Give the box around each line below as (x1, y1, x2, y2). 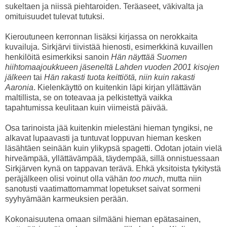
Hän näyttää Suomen (111, 53, 187, 62)
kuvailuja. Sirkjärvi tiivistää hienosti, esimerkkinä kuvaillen (5, 43, 213, 52)
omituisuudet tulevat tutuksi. (5, 12, 104, 21)
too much (130, 174, 163, 183)
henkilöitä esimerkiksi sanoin (5, 53, 111, 62)
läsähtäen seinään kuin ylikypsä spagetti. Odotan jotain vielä (5, 144, 222, 153)
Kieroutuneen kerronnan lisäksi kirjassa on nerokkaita (5, 32, 198, 42)
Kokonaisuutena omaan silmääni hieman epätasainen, (5, 215, 201, 224)
